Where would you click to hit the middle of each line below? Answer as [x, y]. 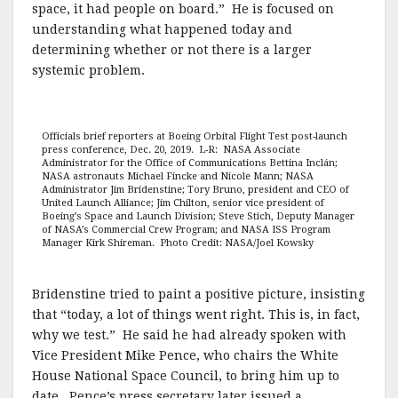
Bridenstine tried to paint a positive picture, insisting [199, 295]
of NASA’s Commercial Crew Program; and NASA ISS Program [186, 230]
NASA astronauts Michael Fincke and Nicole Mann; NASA [177, 177]
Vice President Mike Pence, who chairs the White [185, 356]
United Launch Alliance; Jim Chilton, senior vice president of [183, 203]
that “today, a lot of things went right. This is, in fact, [196, 315]
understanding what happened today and [162, 30]
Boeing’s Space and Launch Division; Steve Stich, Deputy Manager [198, 217]
